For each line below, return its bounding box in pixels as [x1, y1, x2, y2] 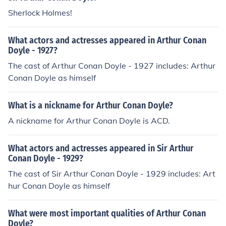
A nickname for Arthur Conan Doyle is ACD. [8, 116, 170, 126]
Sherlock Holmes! [8, 8, 72, 18]
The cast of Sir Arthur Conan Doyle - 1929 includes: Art [8, 168, 215, 179]
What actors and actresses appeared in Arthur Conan [8, 35, 206, 46]
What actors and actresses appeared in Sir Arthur [8, 143, 194, 154]
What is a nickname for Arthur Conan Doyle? [8, 100, 173, 111]
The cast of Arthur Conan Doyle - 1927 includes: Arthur [8, 61, 215, 71]
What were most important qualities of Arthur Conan [8, 208, 206, 219]
